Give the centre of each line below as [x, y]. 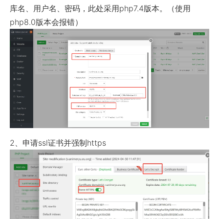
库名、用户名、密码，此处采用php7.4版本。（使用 [100, 8]
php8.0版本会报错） [46, 22]
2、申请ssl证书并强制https [58, 143]
